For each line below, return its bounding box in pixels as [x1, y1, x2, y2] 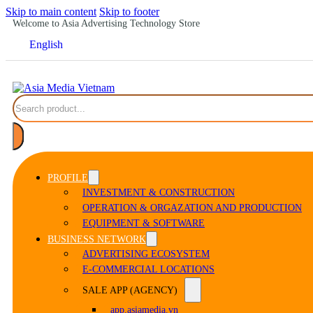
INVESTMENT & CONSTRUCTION [82, 187, 235, 198]
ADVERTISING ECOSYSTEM [82, 249, 210, 260]
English [29, 38, 64, 51]
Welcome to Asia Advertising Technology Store [13, 18, 200, 29]
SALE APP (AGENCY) [82, 285, 177, 296]
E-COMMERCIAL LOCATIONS [82, 264, 214, 275]
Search [12, 94, 46, 108]
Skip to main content [6, 6, 96, 17]
